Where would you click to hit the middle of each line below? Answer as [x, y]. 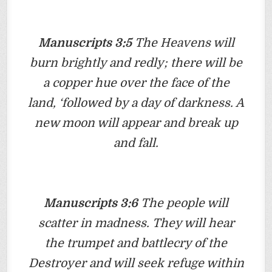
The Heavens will [183, 42]
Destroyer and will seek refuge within [136, 263]
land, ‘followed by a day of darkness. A [136, 103]
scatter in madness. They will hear [136, 223]
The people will [183, 203]
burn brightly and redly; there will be [136, 63]
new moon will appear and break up [136, 123]
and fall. [136, 143]
